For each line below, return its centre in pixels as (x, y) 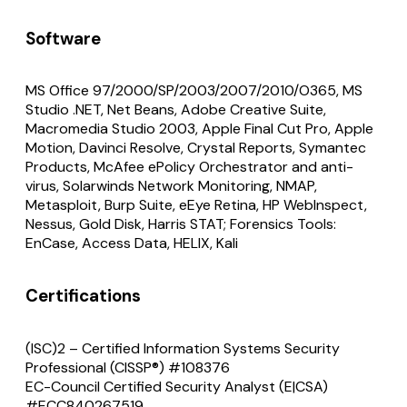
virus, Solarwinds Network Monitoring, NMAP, (171, 186)
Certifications (83, 296)
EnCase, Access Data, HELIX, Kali (132, 243)
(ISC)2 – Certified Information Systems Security (183, 348)
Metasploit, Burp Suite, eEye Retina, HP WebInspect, (196, 205)
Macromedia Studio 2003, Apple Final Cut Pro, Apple (199, 129)
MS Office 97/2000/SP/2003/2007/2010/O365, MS (194, 91)
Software (63, 38)
